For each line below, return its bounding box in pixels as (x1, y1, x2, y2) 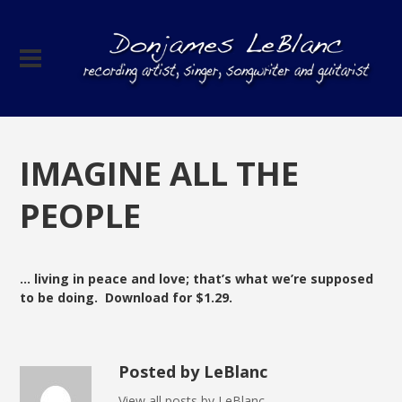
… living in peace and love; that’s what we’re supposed (20, 270, 374, 288)
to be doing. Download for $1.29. (20, 289, 233, 307)
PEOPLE (20, 193, 142, 238)
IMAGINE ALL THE (20, 151, 300, 196)
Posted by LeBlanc (118, 361, 268, 383)
